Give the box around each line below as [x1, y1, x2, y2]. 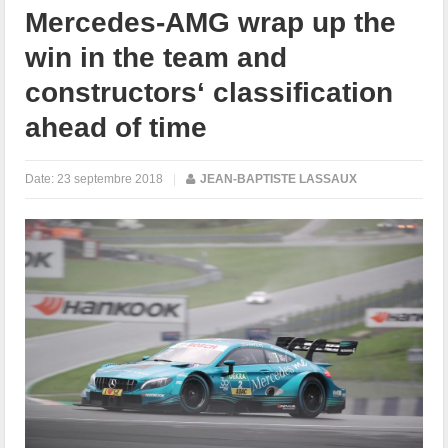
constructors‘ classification [25, 76, 394, 108]
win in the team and [25, 41, 288, 73]
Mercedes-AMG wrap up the [25, 6, 397, 38]
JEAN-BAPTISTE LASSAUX [200, 171, 358, 186]
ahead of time [25, 111, 208, 143]
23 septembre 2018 [57, 171, 164, 186]
